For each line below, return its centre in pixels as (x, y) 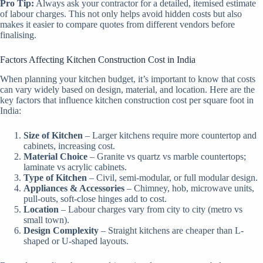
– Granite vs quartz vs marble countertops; (167, 156)
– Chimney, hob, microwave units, (189, 188)
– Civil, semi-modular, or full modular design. (172, 177)
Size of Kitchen (53, 135)
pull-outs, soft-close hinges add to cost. (95, 198)
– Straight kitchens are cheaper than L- (171, 230)
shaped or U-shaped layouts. (76, 241)
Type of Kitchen (55, 177)
